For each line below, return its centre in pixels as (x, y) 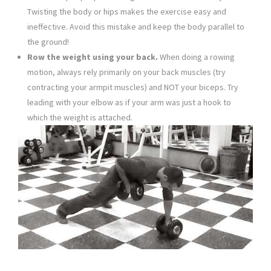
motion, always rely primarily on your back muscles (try (126, 72)
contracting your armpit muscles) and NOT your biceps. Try (133, 87)
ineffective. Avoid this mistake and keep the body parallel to (136, 27)
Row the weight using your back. (93, 57)
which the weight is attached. (80, 118)
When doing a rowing (196, 57)
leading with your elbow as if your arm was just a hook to (129, 103)
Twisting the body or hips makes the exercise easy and (127, 12)
